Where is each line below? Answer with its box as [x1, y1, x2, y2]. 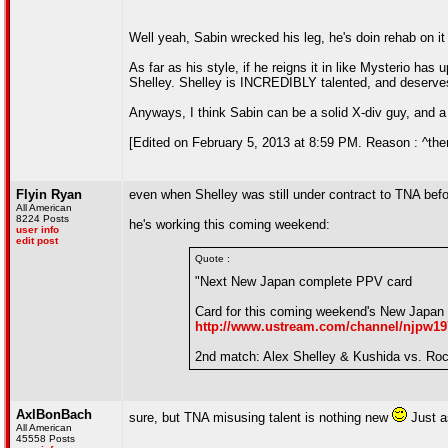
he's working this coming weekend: [129, 217, 330, 232]
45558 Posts [16, 433, 75, 444]
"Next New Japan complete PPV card [195, 274, 412, 289]
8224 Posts [16, 213, 69, 224]
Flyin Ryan [16, 187, 82, 202]
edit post [16, 235, 58, 246]
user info [16, 224, 59, 235]
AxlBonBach [16, 407, 92, 422]
